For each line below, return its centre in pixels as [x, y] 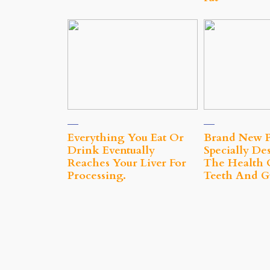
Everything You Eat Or [126, 138]
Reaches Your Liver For [127, 163]
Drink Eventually [111, 151]
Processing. [97, 176]
